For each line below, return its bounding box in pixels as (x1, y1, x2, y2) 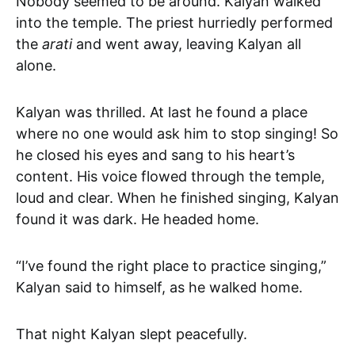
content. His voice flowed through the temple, (16, 167, 325, 185)
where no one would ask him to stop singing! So (16, 124, 338, 142)
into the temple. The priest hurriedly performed (16, 13, 333, 31)
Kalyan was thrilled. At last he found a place (16, 103, 307, 120)
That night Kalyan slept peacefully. (16, 325, 247, 342)
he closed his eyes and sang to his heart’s (16, 146, 295, 163)
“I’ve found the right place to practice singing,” (16, 257, 326, 274)
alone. (16, 56, 56, 74)
